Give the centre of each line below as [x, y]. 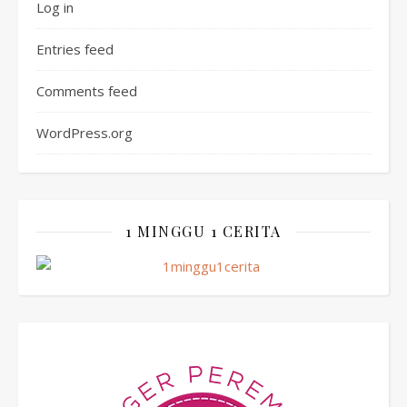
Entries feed [75, 49]
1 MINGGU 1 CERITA [203, 231]
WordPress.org [84, 133]
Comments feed [87, 91]
